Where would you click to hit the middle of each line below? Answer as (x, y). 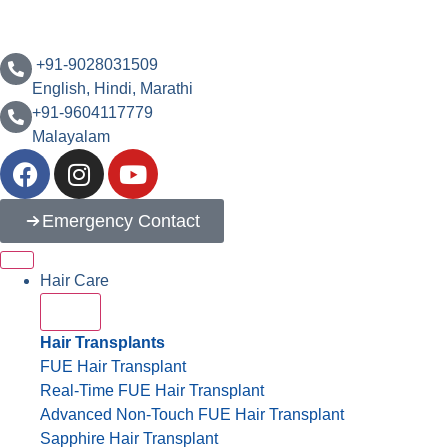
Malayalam (71, 136)
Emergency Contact (121, 221)
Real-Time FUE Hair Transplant (152, 390)
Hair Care (74, 280)
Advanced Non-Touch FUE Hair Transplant (192, 414)
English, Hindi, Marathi (112, 88)
